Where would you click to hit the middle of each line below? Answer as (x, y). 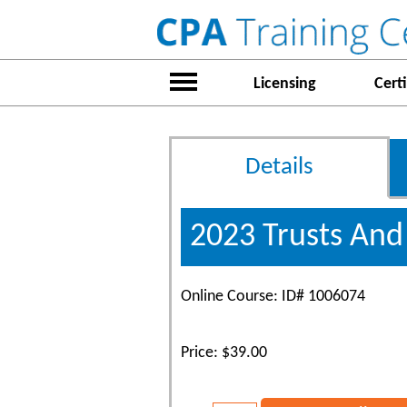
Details (279, 168)
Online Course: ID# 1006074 (273, 297)
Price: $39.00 (224, 353)
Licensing (284, 84)
